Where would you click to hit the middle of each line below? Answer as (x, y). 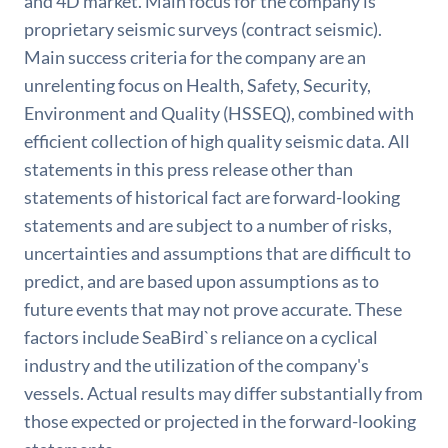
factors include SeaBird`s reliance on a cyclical (201, 337)
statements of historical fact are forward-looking (212, 197)
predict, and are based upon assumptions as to (201, 281)
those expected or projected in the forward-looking (220, 421)
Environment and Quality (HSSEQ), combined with (219, 113)
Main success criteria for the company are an (195, 57)
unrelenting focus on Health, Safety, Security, (197, 85)
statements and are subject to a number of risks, (208, 225)
